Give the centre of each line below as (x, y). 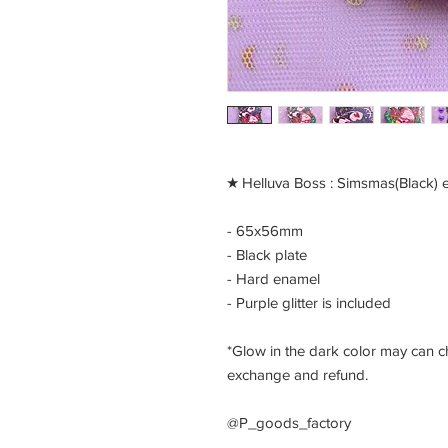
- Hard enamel (273, 278)
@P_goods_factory (289, 422)
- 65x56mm (265, 230)
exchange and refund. (297, 374)
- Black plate (267, 254)
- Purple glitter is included (309, 302)
